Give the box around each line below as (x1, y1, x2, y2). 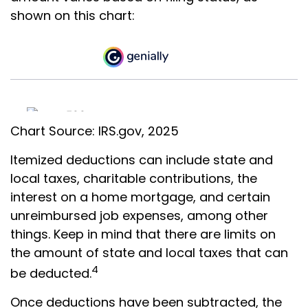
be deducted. (10, 265, 91, 283)
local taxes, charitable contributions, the (10, 170, 257, 188)
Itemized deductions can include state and (10, 151, 273, 169)
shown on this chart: (10, 7, 135, 24)
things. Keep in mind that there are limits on (10, 225, 276, 243)
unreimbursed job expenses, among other (10, 207, 268, 225)
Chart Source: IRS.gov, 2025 (10, 122, 179, 140)
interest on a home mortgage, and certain (10, 188, 270, 206)
